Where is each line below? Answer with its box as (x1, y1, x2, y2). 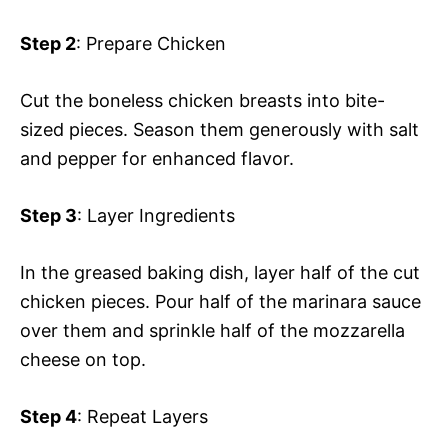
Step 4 (20, 406, 77, 428)
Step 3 (20, 205, 77, 227)
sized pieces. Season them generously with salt (20, 119, 419, 141)
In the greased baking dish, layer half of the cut (20, 262, 420, 284)
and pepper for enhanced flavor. (20, 148, 294, 170)
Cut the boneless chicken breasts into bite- (20, 90, 385, 112)
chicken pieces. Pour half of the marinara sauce (20, 291, 421, 313)
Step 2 (20, 33, 76, 55)
